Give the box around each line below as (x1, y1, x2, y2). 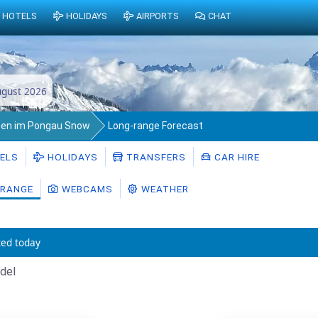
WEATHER (138, 182, 189, 194)
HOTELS (2, 11, 37, 22)
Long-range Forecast (108, 119, 203, 131)
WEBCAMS (59, 182, 113, 194)
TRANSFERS (124, 150, 186, 163)
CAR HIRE (212, 150, 260, 163)
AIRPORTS (136, 11, 178, 22)
